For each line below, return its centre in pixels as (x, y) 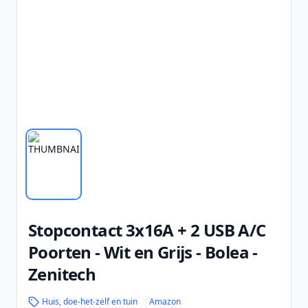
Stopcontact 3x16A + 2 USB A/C (147, 230)
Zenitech (62, 274)
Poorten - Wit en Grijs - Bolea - (143, 252)
